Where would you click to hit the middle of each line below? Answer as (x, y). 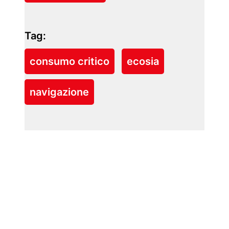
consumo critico (70, 61)
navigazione (59, 92)
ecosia (143, 61)
